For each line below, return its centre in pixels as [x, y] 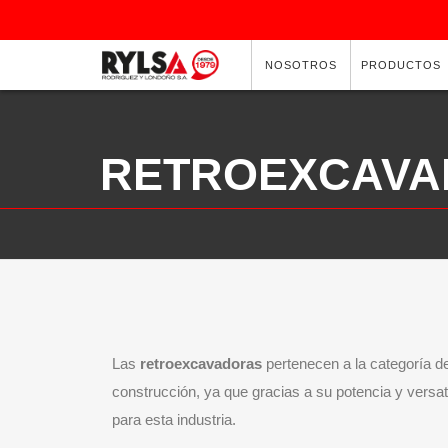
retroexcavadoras [201, 363]
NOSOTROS [301, 65]
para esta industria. [174, 419]
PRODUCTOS [401, 65]
